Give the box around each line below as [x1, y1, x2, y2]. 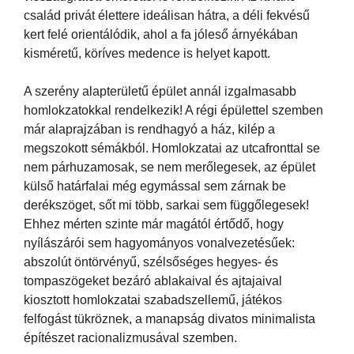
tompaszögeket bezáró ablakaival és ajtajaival [24, 273, 282, 288]
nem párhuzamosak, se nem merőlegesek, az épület [24, 160, 315, 174]
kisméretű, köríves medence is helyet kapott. [24, 46, 270, 60]
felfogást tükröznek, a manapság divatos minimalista [24, 311, 315, 326]
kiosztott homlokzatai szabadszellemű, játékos [24, 292, 282, 307]
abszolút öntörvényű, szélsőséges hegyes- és [24, 254, 278, 269]
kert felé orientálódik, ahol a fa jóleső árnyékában [24, 27, 298, 41]
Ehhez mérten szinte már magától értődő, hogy [24, 217, 284, 231]
